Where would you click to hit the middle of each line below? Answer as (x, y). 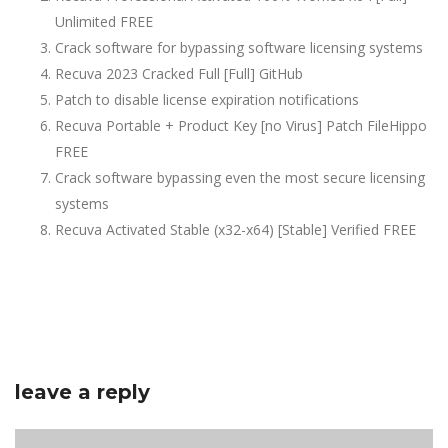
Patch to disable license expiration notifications (207, 100)
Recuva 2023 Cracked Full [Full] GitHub (179, 74)
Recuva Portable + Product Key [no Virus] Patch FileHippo (241, 126)
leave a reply (82, 392)
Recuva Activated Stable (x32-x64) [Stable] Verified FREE (235, 230)
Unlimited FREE (104, 22)
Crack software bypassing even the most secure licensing (240, 178)
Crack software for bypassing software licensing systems (239, 48)
